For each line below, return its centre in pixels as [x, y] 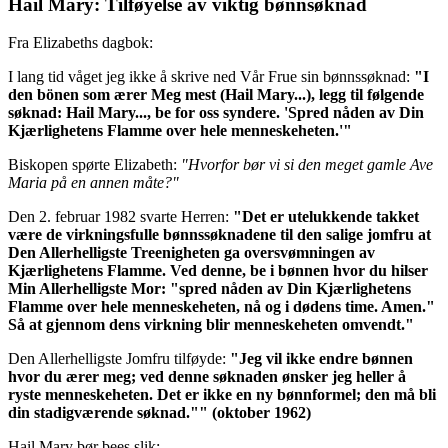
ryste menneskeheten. [82, 395]
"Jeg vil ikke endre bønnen [321, 359]
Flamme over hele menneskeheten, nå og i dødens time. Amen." [221, 307]
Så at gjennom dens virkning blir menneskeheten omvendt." [211, 325]
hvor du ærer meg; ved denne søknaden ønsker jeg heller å [207, 377]
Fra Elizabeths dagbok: [80, 43]
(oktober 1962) [261, 413]
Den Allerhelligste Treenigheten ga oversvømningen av [191, 253]
